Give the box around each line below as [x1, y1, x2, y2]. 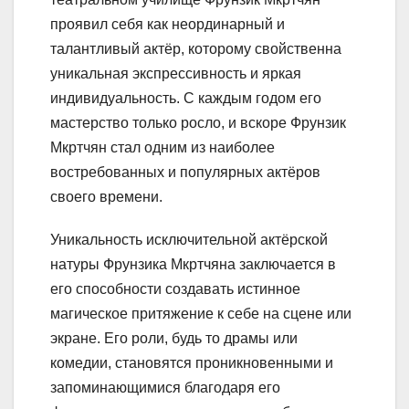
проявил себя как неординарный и [50, 16, 285, 33]
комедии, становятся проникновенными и [50, 355, 333, 372]
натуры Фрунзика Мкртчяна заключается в [50, 257, 336, 273]
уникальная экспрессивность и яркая [50, 66, 301, 82]
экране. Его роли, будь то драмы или [50, 330, 298, 347]
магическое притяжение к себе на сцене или [50, 306, 351, 322]
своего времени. [50, 189, 163, 205]
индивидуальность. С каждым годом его [50, 90, 321, 107]
